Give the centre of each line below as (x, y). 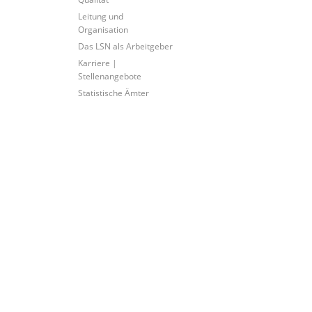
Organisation (103, 29)
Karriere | (97, 62)
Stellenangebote (109, 76)
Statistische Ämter (113, 92)
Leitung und (100, 16)
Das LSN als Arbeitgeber (125, 46)
